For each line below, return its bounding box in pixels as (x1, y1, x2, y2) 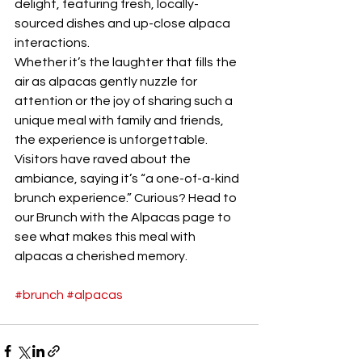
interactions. (15, 36, 90, 49)
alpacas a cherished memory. (15, 249, 187, 263)
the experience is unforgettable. (15, 133, 210, 146)
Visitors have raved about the (15, 152, 193, 166)
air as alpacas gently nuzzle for (15, 74, 200, 88)
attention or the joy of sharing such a (15, 94, 235, 107)
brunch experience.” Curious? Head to (15, 191, 239, 204)
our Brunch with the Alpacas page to (15, 210, 234, 224)
